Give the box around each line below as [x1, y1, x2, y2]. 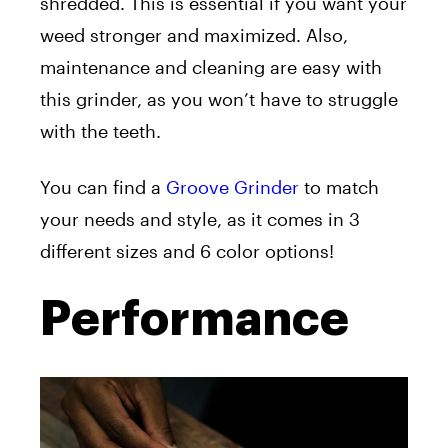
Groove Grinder [166, 175, 299, 198]
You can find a [40, 175, 166, 198]
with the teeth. [40, 119, 161, 142]
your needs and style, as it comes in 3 [40, 207, 360, 230]
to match [299, 175, 379, 198]
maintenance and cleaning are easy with [40, 55, 382, 78]
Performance [40, 294, 349, 343]
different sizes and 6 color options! [40, 239, 334, 262]
